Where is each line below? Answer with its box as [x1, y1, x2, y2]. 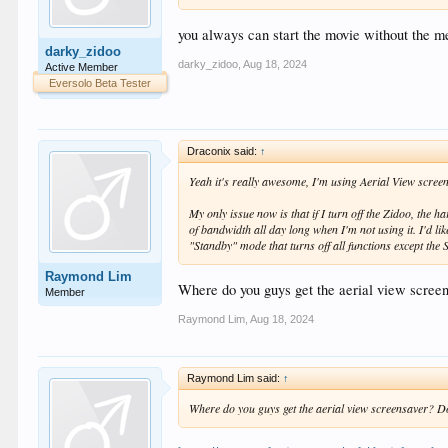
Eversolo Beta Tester [49, 77, 152, 89]
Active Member [45, 61, 119, 73]
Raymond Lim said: [187, 371, 284, 384]
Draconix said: [187, 145, 261, 157]
